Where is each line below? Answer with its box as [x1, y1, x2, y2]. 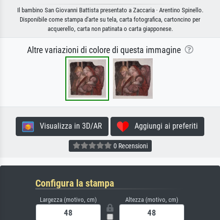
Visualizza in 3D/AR [34, 121, 102, 131]
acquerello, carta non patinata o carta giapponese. [47, 25, 173, 33]
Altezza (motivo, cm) [125, 196, 178, 204]
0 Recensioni [111, 141, 148, 150]
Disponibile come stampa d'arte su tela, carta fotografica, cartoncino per [20, 16, 200, 24]
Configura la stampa [35, 177, 114, 190]
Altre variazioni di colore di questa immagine [27, 45, 185, 55]
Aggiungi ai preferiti [129, 121, 198, 131]
